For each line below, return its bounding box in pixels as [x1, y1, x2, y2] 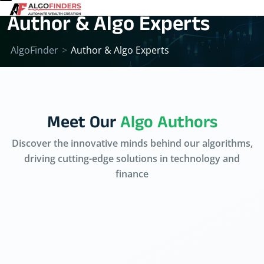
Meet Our [47, 112, 120, 138]
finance [115, 167, 148, 181]
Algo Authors [120, 112, 217, 138]
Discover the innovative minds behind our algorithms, [11, 137, 253, 150]
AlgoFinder [11, 44, 58, 57]
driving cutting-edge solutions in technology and [24, 152, 240, 166]
